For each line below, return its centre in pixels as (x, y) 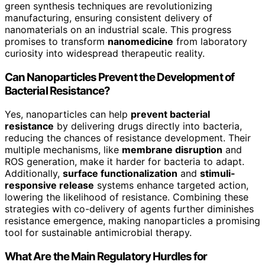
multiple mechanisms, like (63, 150)
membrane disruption (172, 150)
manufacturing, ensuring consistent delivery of (109, 18)
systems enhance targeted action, (171, 185)
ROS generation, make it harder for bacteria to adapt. (125, 162)
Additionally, (34, 174)
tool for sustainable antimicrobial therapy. (98, 233)
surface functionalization (120, 174)
